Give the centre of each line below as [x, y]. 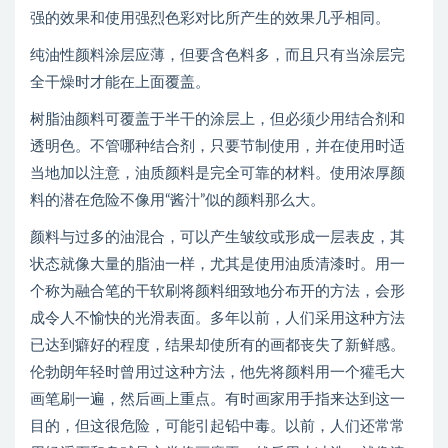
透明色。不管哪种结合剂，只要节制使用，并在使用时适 [217, 146]
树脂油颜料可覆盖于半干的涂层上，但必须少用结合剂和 [217, 119]
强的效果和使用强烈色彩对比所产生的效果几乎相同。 [210, 18]
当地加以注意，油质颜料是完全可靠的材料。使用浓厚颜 [217, 173]
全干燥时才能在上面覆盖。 [120, 82]
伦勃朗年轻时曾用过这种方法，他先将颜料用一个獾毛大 [217, 372]
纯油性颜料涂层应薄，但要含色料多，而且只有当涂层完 [217, 55]
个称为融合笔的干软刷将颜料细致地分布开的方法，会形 [217, 291]
